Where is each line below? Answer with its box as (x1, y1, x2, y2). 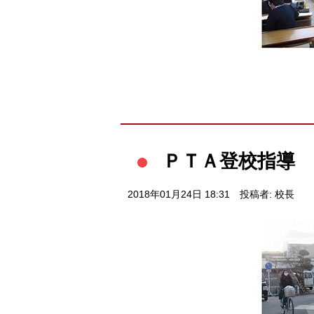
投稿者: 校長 (239, 189, 294, 200)
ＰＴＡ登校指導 (163, 150, 295, 172)
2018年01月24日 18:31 (128, 189, 230, 200)
